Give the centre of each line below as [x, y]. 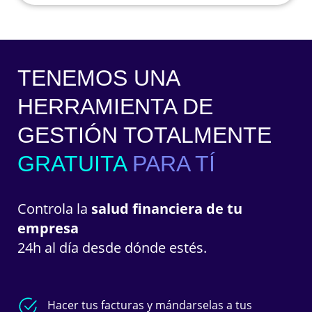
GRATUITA [72, 164]
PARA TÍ [174, 164]
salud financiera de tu [167, 209]
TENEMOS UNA [98, 78]
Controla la [54, 209]
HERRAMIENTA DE [115, 107]
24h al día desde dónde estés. [112, 248]
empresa [48, 228]
